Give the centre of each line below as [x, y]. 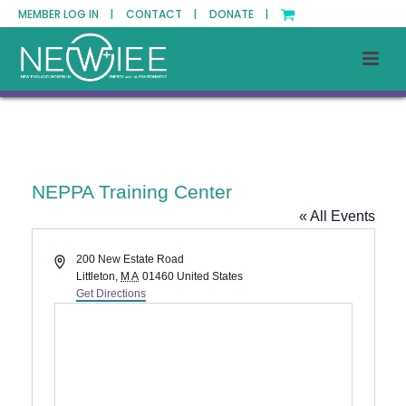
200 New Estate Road [130, 259]
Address [73, 258]
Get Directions [111, 294]
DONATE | [239, 14]
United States [209, 276]
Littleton [96, 276]
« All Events [337, 216]
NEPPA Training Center [131, 192]
